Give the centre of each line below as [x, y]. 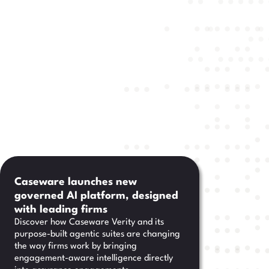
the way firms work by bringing [76, 246]
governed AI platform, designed [96, 196]
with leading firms [61, 210]
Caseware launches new [76, 182]
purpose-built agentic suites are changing [97, 234]
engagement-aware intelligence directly [94, 258]
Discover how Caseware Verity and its [89, 222]
